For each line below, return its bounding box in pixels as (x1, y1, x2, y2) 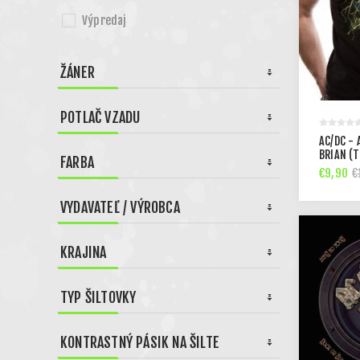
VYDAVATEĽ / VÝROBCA (60, 198, 180, 216)
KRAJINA (60, 243, 107, 261)
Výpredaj (82, 13, 127, 28)
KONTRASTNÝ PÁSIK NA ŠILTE (60, 333, 219, 351)
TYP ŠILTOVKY (60, 288, 137, 306)
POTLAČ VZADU (60, 108, 141, 126)
